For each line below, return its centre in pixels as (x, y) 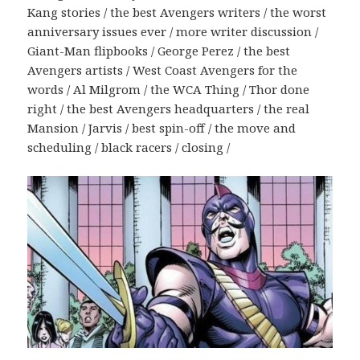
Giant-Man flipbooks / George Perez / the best (159, 50)
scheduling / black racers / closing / (129, 147)
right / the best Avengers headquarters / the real (169, 108)
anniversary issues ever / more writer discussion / (173, 31)
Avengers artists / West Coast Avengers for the (163, 70)
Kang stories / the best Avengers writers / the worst (177, 12)
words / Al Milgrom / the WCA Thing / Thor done (169, 89)
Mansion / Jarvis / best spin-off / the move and (162, 127)
